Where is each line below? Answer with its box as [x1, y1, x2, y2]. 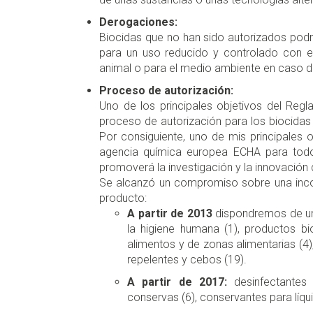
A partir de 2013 [127, 207, 212, 221]
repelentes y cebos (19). [127, 253, 247, 267]
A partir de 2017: [127, 275, 227, 289]
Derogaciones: [99, 15, 177, 29]
